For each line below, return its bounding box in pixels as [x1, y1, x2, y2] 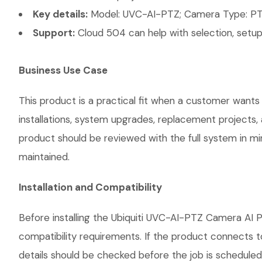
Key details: [33, 8, 88, 20]
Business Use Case [19, 64, 108, 77]
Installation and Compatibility [19, 181, 162, 194]
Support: [33, 26, 75, 39]
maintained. [19, 150, 70, 163]
